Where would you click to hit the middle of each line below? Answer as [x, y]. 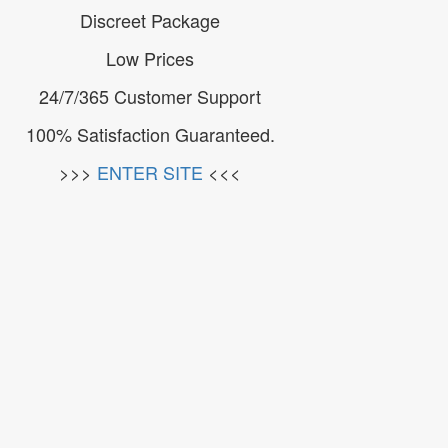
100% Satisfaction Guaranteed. [150, 134]
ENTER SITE [150, 172]
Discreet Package [150, 20]
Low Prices [150, 58]
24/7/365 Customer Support [150, 96]
